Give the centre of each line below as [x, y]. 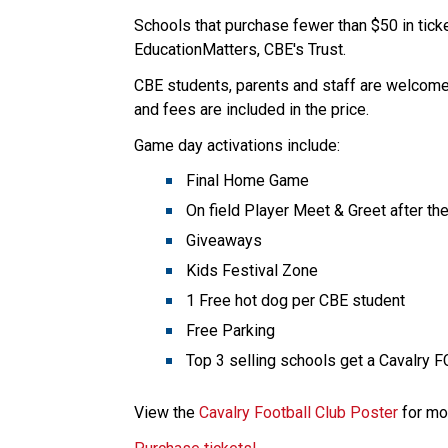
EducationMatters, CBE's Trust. [240, 49]
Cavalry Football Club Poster [299, 412]
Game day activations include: [237, 145]
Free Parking [231, 330]
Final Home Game [248, 180]
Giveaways [224, 240]
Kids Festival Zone [252, 270]
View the [167, 412]
